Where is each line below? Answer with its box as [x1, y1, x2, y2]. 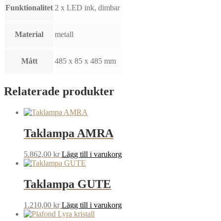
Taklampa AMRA [24, 126, 113, 140]
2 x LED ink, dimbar [55, 3, 120, 12]
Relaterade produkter [4, 85, 114, 98]
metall [55, 30, 74, 39]
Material [15, 30, 43, 39]
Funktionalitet [5, 3, 53, 12]
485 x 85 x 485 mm [55, 57, 116, 66]
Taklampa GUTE [24, 177, 111, 190]
